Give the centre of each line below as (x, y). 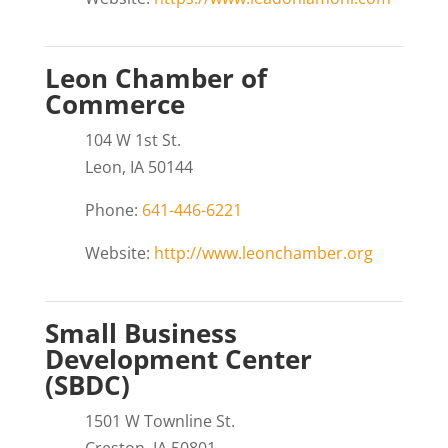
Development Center (178, 358)
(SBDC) (87, 384)
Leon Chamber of (155, 78)
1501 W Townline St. (159, 420)
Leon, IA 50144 (138, 167)
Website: (119, 253)
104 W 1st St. (132, 140)
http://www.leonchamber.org (263, 253)
